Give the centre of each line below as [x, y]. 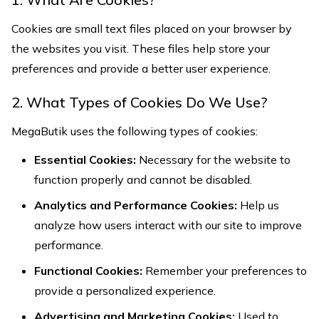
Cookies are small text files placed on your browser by [152, 28]
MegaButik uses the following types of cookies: [135, 131]
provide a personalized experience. [125, 291]
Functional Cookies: [88, 271]
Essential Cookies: [85, 159]
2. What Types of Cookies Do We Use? [139, 102]
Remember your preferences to [225, 271]
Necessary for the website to [213, 159]
